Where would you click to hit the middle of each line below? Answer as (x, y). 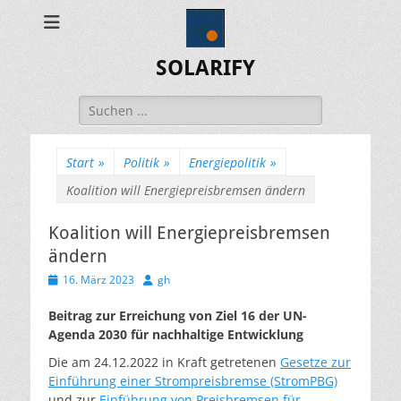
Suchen (100, 104)
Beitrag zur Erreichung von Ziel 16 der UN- (178, 316)
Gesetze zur (316, 362)
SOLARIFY (205, 68)
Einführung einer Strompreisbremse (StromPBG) (193, 381)
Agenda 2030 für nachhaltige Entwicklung (176, 334)
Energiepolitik (227, 162)
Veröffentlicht (81, 279)
